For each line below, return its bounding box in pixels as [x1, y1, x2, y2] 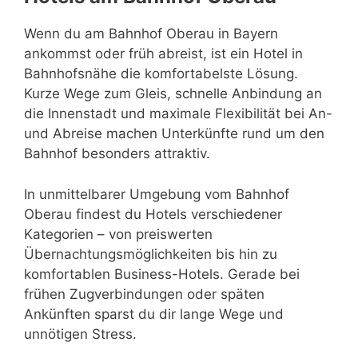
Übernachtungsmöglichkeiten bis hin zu [24, 245, 277, 262]
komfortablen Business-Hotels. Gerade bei [24, 265, 300, 282]
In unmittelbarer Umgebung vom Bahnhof [24, 185, 289, 202]
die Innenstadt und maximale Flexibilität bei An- [24, 105, 332, 121]
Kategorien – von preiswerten [24, 225, 213, 242]
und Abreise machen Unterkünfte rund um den [24, 125, 324, 141]
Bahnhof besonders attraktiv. [24, 145, 210, 161]
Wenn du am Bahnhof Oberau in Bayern [24, 26, 278, 42]
